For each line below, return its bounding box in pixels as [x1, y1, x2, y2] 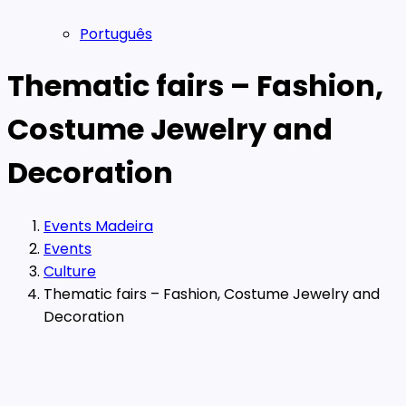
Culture [43, 260, 96, 282]
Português [80, 24, 152, 44]
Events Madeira [43, 215, 153, 237]
